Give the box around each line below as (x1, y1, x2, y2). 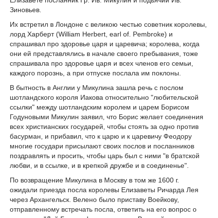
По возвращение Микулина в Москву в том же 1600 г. (10, 176, 179, 184)
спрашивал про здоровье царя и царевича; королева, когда (10, 39, 200, 48)
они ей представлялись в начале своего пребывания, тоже (10, 49, 198, 57)
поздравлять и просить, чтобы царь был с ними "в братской (10, 151, 200, 160)
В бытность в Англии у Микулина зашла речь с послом (10, 83, 183, 91)
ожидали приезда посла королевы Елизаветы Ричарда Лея (10, 185, 199, 194)
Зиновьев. (10, 6, 41, 14)
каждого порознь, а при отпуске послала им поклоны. (10, 69, 181, 77)
